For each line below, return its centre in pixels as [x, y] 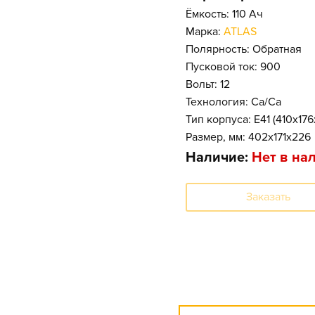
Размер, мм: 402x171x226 [248, 137]
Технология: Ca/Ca [233, 102]
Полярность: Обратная [244, 49]
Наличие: [219, 157]
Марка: [205, 31]
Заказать [268, 197]
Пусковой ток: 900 [233, 66]
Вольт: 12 [208, 84]
